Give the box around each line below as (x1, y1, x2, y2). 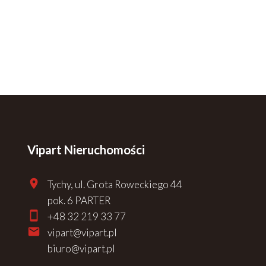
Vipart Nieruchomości (27, 142, 145, 157)
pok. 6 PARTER (47, 194, 110, 207)
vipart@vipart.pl (47, 226, 117, 239)
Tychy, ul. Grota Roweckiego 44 (47, 178, 182, 191)
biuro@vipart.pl (47, 242, 115, 255)
